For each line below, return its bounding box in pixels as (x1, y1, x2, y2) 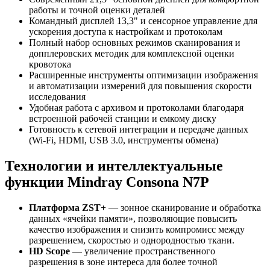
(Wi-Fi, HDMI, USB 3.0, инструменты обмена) (29, 134, 218, 145)
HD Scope (29, 245, 70, 256)
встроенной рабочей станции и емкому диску (29, 113, 216, 124)
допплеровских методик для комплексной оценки (29, 48, 234, 58)
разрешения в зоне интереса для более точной (29, 256, 218, 267)
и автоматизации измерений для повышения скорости (29, 80, 252, 91)
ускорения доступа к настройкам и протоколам (29, 26, 222, 37)
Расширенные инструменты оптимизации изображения (29, 69, 258, 80)
